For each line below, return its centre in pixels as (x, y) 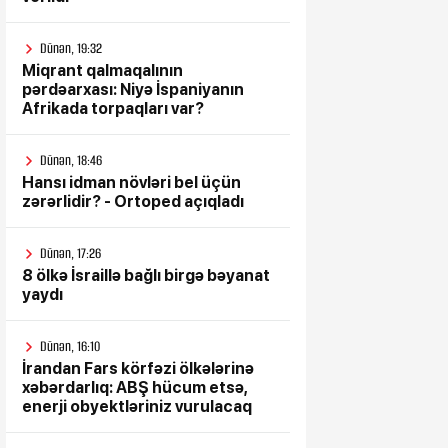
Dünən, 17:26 (70, 253)
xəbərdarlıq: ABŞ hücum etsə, (135, 387)
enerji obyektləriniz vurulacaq (137, 406)
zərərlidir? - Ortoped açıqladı (133, 201)
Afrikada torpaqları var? (113, 108)
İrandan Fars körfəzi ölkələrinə (138, 368)
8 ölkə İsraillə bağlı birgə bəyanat (146, 275)
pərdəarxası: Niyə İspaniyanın (133, 89)
